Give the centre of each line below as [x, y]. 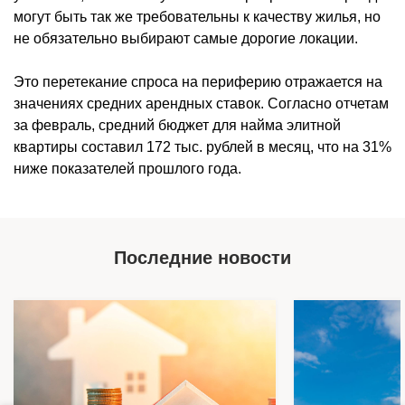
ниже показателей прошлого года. [127, 168]
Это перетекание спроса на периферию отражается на [198, 81]
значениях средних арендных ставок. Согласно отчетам [201, 103]
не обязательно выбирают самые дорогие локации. [186, 38]
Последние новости [202, 257]
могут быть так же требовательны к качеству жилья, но [197, 16]
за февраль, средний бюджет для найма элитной [177, 125]
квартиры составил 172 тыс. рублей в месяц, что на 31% [202, 146]
